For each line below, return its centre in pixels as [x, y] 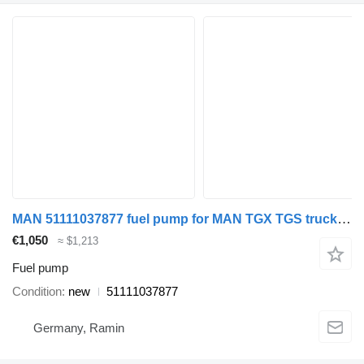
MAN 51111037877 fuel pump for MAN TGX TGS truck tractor [344, 219]
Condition [37, 292]
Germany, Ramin [79, 327]
